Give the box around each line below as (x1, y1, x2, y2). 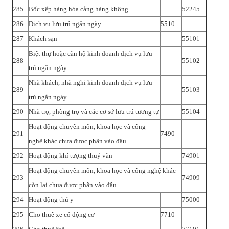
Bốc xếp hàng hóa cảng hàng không (29, 5, 128, 13)
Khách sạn (29, 34, 57, 42)
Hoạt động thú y (29, 195, 74, 203)
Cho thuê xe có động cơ (29, 210, 95, 218)
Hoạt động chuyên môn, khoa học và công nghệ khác (29, 166, 176, 174)
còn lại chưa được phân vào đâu (29, 180, 117, 189)
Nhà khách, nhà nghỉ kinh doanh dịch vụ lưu (29, 78, 152, 86)
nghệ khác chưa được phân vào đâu (29, 136, 126, 145)
